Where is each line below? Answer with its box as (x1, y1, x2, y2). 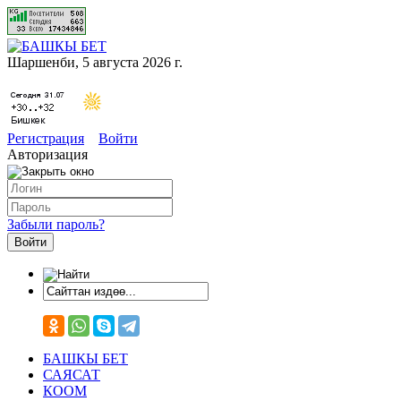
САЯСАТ (43, 367, 100, 382)
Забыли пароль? (7, 217, 105, 232)
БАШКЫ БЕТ (43, 351, 128, 366)
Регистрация (7, 131, 84, 146)
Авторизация (7, 147, 88, 162)
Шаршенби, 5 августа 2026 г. (7, 55, 183, 70)
